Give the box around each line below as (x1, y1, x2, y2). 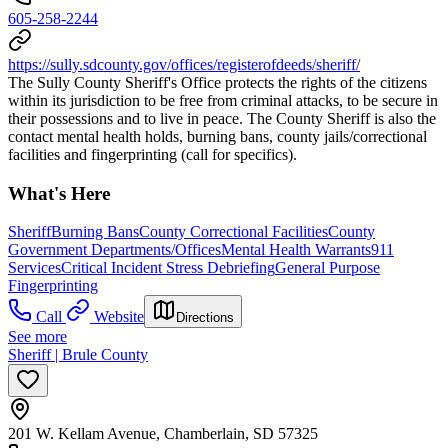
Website (94, 308, 144, 326)
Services (8, 259, 61, 277)
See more (8, 328, 67, 346)
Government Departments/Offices (8, 241, 221, 259)
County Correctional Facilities (139, 223, 328, 241)
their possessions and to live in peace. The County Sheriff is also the (8, 110, 436, 128)
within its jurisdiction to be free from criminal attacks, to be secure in (8, 92, 438, 110)
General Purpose (275, 259, 380, 277)
